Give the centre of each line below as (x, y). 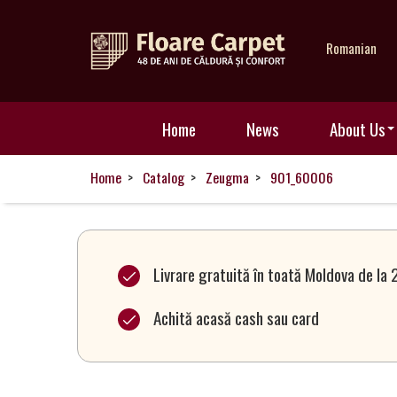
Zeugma (228, 177)
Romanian (351, 48)
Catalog (164, 177)
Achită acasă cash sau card (236, 317)
